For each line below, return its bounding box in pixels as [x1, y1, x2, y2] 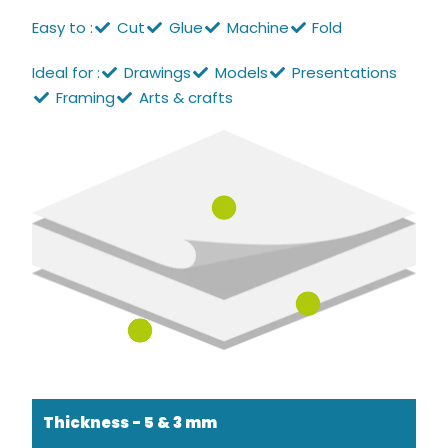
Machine [226, 16, 289, 38]
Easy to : [32, 16, 94, 38]
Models [214, 61, 268, 83]
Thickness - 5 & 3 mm [43, 411, 218, 433]
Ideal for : [32, 61, 101, 83]
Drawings [124, 61, 192, 83]
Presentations [291, 61, 397, 83]
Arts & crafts [138, 86, 233, 108]
